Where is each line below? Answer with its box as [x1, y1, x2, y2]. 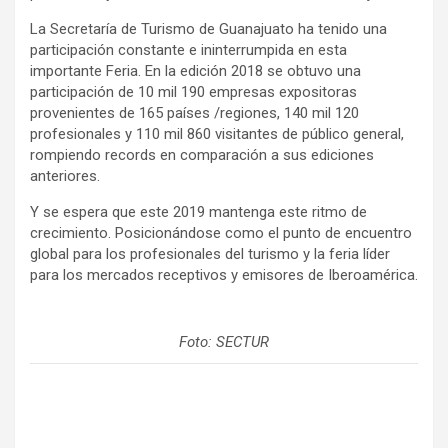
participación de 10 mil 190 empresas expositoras [30, 83, 357, 102]
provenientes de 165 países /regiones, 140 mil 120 [30, 104, 359, 123]
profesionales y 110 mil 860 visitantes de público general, [30, 125, 404, 144]
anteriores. [30, 167, 100, 186]
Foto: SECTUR [179, 333, 269, 352]
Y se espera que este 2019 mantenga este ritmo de [30, 203, 367, 222]
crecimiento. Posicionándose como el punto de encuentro [30, 224, 412, 243]
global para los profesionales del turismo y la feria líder [30, 245, 390, 264]
